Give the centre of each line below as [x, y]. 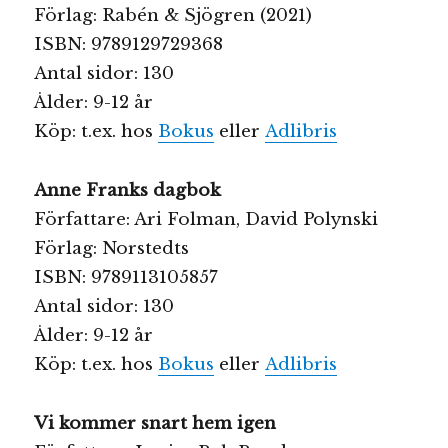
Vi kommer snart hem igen [155, 423]
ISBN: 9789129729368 [129, 45]
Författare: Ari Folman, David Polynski [206, 219]
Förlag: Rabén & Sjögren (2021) [173, 16]
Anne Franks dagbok [128, 190]
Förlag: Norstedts [112, 248]
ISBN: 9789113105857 [126, 277]
